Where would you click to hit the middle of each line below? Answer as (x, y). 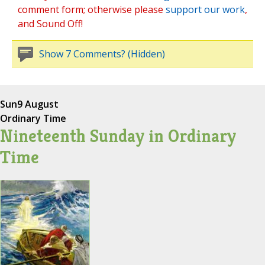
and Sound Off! (50, 24)
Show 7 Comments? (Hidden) (102, 54)
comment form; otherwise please (92, 10)
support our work (205, 10)
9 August (38, 104)
